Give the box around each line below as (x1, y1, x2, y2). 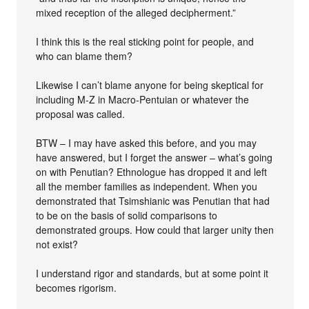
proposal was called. (36, 106, 126, 121)
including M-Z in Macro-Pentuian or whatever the (36, 92, 250, 106)
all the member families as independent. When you (36, 179, 258, 193)
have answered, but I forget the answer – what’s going (36, 150, 273, 164)
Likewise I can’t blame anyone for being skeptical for (36, 77, 264, 92)
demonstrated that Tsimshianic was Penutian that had (36, 193, 270, 208)
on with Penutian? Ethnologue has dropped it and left (36, 164, 268, 179)
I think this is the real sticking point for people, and (36, 34, 255, 48)
